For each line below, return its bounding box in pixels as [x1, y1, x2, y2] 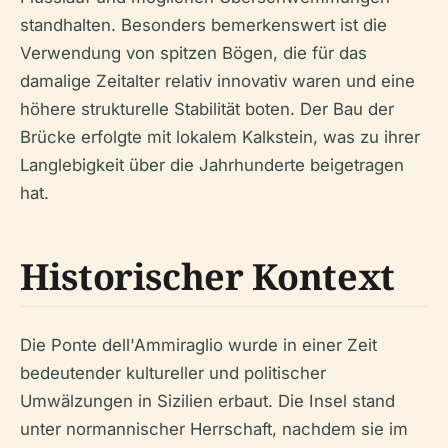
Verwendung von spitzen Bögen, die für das [20, 42, 367, 63]
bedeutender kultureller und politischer [20, 362, 326, 383]
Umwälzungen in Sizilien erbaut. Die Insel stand [20, 390, 395, 411]
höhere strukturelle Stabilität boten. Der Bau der [20, 98, 394, 119]
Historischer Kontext [20, 251, 395, 301]
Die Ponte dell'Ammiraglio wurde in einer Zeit [20, 334, 377, 355]
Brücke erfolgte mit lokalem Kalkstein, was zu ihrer [20, 126, 420, 147]
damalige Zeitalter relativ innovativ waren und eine [20, 70, 415, 91]
